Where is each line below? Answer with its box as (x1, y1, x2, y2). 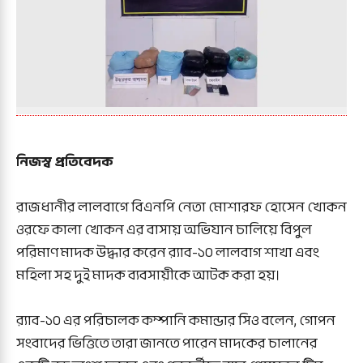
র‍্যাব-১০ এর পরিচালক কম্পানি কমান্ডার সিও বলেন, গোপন (16, 307, 335, 333)
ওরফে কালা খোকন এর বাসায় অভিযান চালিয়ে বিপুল (16, 216, 312, 242)
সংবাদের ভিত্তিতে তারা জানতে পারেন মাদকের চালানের (16, 330, 318, 356)
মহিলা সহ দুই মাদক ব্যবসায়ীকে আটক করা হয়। (16, 262, 280, 288)
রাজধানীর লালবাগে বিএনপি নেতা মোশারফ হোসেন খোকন (16, 194, 347, 220)
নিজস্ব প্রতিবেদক (16, 148, 113, 174)
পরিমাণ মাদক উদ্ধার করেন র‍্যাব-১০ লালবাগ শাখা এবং (16, 239, 319, 265)
